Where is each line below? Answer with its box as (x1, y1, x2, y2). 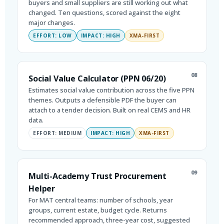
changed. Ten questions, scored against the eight (28, 7, 180, 17)
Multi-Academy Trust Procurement (28, 170, 167, 181)
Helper (28, 182, 55, 194)
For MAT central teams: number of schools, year (28, 195, 173, 204)
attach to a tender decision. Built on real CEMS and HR (28, 105, 190, 114)
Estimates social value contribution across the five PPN (28, 85, 194, 94)
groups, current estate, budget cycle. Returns (28, 205, 167, 214)
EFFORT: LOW (33, 31, 72, 39)
